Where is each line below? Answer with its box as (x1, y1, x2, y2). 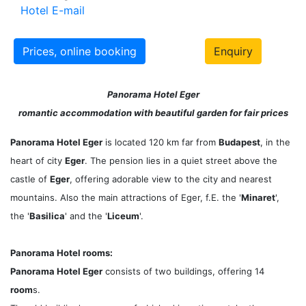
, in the (260, 137, 290, 148)
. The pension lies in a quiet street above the (85, 155, 277, 166)
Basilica (29, 210, 65, 221)
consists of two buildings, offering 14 (102, 266, 264, 277)
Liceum (107, 210, 139, 221)
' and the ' (65, 210, 107, 221)
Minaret (241, 192, 275, 203)
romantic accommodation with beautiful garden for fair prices (18, 107, 288, 118)
